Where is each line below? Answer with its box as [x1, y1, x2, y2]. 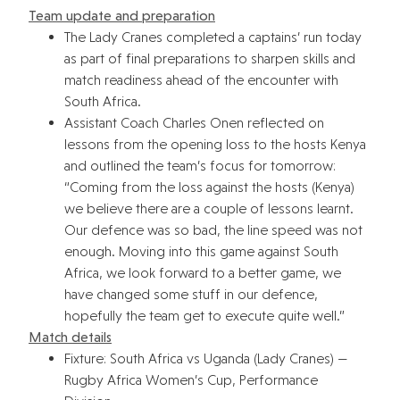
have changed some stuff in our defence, [64, 285, 318, 303]
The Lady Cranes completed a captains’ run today [64, 28, 362, 46]
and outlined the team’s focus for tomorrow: [64, 156, 336, 174]
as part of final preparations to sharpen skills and [64, 49, 355, 67]
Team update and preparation [29, 6, 215, 24]
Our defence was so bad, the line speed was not [64, 221, 362, 238]
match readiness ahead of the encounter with [64, 71, 338, 88]
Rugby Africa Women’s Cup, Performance [64, 371, 318, 388]
